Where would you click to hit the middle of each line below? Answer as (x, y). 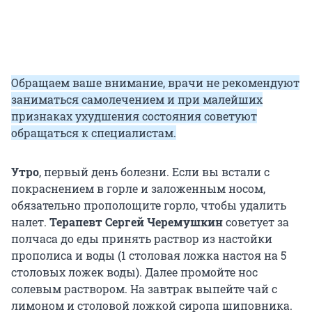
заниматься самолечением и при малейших (137, 100)
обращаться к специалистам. (94, 133)
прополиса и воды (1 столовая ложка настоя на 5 (149, 256)
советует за (257, 222)
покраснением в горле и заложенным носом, (138, 189)
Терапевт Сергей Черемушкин (138, 222)
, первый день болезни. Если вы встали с (154, 172)
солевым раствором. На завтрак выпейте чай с (144, 289)
